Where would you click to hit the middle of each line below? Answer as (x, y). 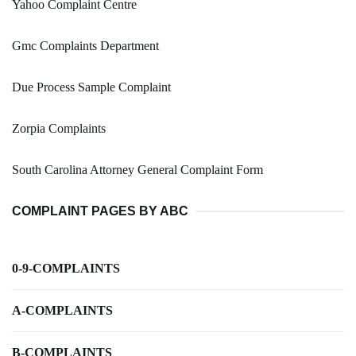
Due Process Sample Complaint (91, 87)
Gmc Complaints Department (85, 46)
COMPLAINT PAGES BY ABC (100, 211)
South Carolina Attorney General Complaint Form (137, 170)
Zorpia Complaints (59, 129)
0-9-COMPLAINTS (66, 269)
